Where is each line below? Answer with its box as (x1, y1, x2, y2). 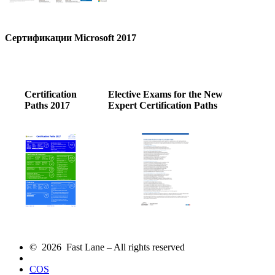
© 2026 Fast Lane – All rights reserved (29, 241, 185, 252)
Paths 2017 (25, 99, 70, 110)
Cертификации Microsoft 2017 (5, 32, 136, 43)
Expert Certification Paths (108, 99, 217, 110)
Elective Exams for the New (108, 88, 223, 99)
